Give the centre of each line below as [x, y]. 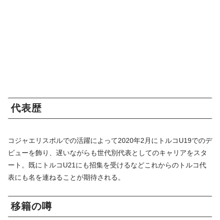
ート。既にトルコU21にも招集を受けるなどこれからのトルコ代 [107, 165]
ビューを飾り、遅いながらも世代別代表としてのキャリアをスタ [108, 153]
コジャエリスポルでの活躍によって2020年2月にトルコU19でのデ [110, 141]
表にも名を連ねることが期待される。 [66, 178]
